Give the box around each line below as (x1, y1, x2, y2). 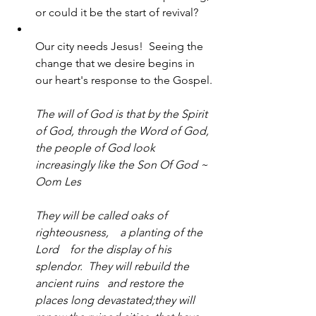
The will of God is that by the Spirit (35, 107, 210, 121)
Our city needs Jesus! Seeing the (35, 39, 206, 53)
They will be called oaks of (35, 209, 170, 222)
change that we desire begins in (35, 56, 197, 70)
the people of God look (35, 141, 158, 154)
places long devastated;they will (35, 293, 197, 307)
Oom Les (35, 175, 81, 188)
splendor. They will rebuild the (35, 260, 192, 273)
